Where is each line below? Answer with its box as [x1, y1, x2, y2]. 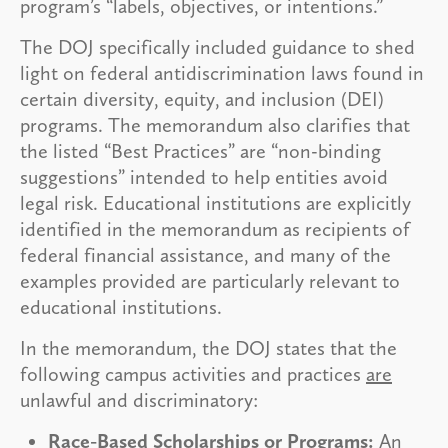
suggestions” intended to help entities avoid [20, 164, 388, 189]
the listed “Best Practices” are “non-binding [20, 138, 381, 163]
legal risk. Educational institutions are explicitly [20, 190, 411, 215]
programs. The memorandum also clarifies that [20, 112, 410, 137]
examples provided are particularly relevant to [20, 268, 400, 293]
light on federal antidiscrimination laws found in [20, 60, 424, 85]
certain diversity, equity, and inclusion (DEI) [20, 86, 384, 111]
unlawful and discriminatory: [20, 387, 258, 412]
